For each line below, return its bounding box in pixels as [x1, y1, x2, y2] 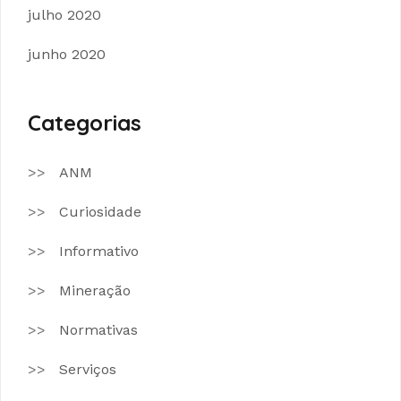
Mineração [59, 281, 131, 299]
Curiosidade [59, 202, 141, 220]
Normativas [59, 320, 138, 338]
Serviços [59, 360, 116, 378]
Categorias [28, 108, 141, 136]
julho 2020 [28, 5, 101, 23]
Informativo [59, 242, 139, 260]
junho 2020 [28, 45, 106, 63]
